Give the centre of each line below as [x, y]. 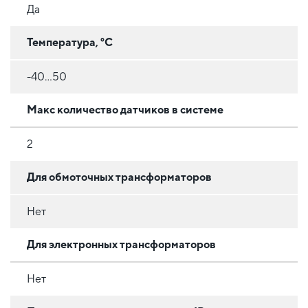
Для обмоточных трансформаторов [119, 177]
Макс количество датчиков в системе [125, 109]
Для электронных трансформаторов [121, 244]
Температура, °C [70, 42]
